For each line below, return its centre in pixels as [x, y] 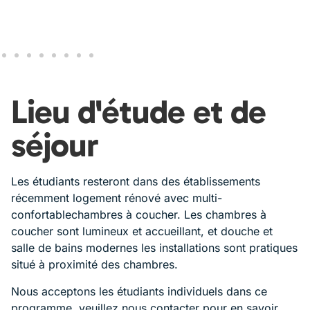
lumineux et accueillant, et [152, 231]
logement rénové [118, 198]
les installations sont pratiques [219, 248]
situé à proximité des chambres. [94, 265]
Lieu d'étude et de [138, 112]
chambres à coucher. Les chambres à [169, 215]
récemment [42, 198]
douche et [247, 231]
